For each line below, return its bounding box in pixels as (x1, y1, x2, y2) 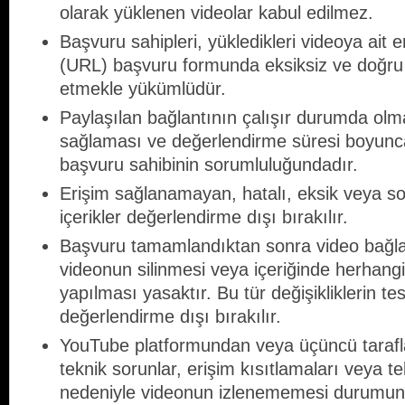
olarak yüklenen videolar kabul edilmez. (60, 3, 373, 24)
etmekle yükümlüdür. (60, 79, 226, 99)
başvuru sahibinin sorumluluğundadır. (60, 155, 358, 175)
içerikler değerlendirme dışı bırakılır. (60, 207, 348, 228)
